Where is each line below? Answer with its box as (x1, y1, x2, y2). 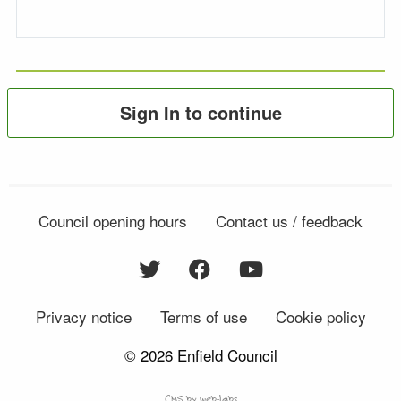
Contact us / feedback (216, 209, 363, 233)
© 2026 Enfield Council (124, 344, 277, 367)
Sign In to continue (119, 99, 282, 126)
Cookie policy (275, 305, 366, 328)
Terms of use (159, 305, 247, 328)
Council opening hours (38, 209, 187, 233)
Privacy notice (35, 305, 132, 328)
